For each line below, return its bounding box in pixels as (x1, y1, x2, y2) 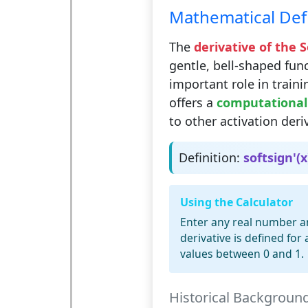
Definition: (178, 149, 240, 166)
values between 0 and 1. (179, 246, 304, 262)
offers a (168, 94, 217, 111)
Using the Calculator (179, 195, 293, 210)
